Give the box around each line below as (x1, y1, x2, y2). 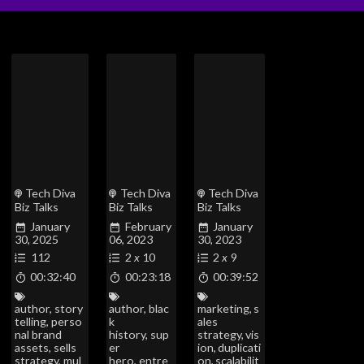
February (124, 219, 171, 233)
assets (15, 340, 50, 355)
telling (15, 314, 47, 329)
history (109, 327, 146, 342)
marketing (197, 301, 249, 316)
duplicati (218, 340, 262, 355)
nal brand (15, 327, 63, 342)
